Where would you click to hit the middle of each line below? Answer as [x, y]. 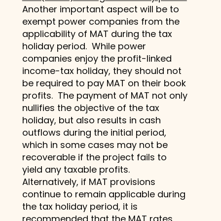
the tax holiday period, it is [80, 206]
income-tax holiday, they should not [102, 71]
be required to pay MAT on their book [104, 83]
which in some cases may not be [95, 145]
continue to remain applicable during [104, 194]
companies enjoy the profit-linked [97, 58]
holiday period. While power [84, 46]
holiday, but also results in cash [91, 120]
